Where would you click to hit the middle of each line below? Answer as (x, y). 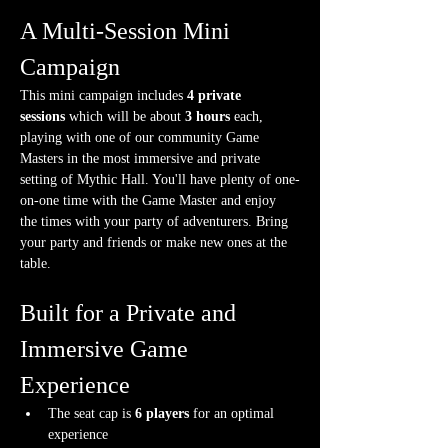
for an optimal (233, 414)
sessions (42, 117)
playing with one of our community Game (141, 138)
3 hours (207, 117)
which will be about (125, 117)
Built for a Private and (131, 313)
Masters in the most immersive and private (142, 159)
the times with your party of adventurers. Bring (156, 222)
